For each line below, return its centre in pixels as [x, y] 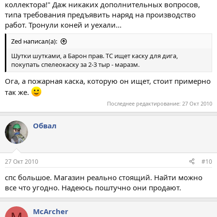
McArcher [51, 211]
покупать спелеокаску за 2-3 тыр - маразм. [75, 64]
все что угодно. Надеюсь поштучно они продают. [93, 187]
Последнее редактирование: [145, 103]
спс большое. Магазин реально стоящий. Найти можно [104, 177]
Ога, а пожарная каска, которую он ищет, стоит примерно [108, 81]
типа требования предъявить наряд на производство [100, 14]
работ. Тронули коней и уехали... [63, 24]
